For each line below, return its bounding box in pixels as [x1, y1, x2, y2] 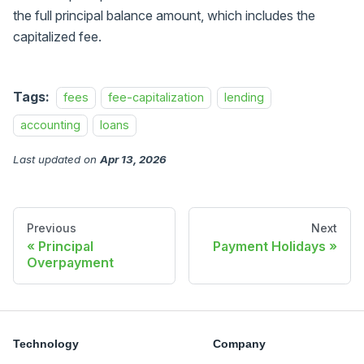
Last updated [13, 152, 80, 166]
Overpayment [27, 253, 114, 271]
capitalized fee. [13, 28, 102, 45]
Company [213, 337, 266, 350]
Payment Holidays [213, 237, 326, 254]
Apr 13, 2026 [100, 152, 167, 166]
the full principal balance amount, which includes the [13, 7, 315, 24]
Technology [13, 337, 79, 350]
